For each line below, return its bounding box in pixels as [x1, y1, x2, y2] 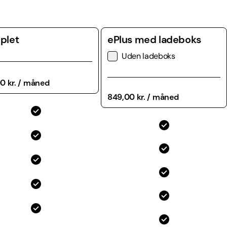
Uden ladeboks [122, 51, 175, 62]
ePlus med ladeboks [107, 33, 201, 47]
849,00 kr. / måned [107, 92, 179, 103]
